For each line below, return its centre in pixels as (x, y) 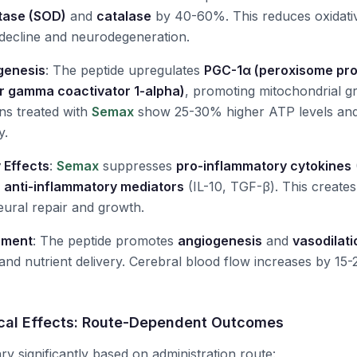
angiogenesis (220, 241)
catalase (124, 16)
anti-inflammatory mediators (94, 186)
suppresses (137, 166)
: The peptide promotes (105, 241)
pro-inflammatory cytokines (264, 166)
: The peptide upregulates (125, 70)
